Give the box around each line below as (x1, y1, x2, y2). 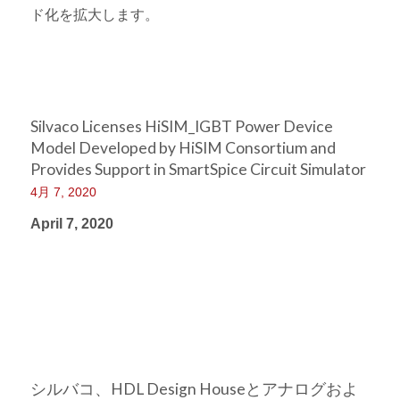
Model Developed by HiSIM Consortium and (29, 138, 336, 157)
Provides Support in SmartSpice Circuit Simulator (29, 160, 366, 179)
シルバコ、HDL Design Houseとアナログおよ (29, 379, 358, 398)
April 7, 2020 (29, 216, 113, 231)
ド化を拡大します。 (29, 7, 159, 22)
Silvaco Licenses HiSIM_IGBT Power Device (29, 117, 333, 136)
